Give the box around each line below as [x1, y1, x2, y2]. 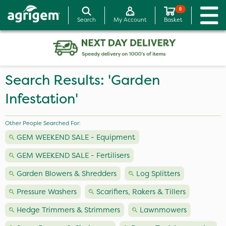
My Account [113, 16, 147, 24]
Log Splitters [136, 168, 180, 179]
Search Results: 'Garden [5, 71, 160, 89]
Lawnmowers [140, 205, 187, 215]
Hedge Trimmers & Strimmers [17, 205, 120, 215]
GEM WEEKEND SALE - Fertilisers [17, 150, 130, 160]
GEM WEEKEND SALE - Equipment [17, 132, 135, 142]
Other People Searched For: [5, 119, 81, 127]
